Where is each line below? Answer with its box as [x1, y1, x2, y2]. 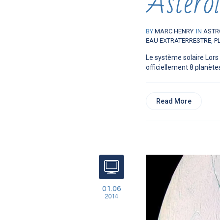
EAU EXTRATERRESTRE [146, 37, 211, 44]
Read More [156, 97, 192, 105]
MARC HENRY [155, 27, 193, 35]
